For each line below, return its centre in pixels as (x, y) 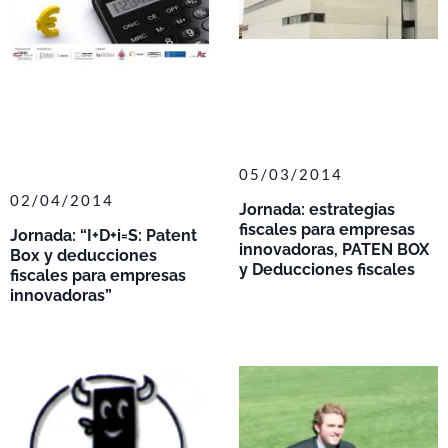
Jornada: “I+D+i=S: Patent (103, 236)
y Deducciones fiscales (327, 269)
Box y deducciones (83, 256)
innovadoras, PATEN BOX (334, 249)
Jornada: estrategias (317, 209)
